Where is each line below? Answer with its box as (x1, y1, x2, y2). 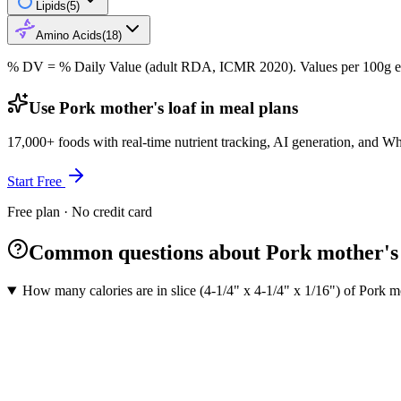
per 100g (341, 58, 391, 74)
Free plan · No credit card (7, 204, 152, 220)
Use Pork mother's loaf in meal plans (29, 98, 298, 117)
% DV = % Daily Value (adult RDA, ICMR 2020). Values (7, 58, 341, 74)
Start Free (7, 174, 65, 190)
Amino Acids (36, 28, 102, 42)
